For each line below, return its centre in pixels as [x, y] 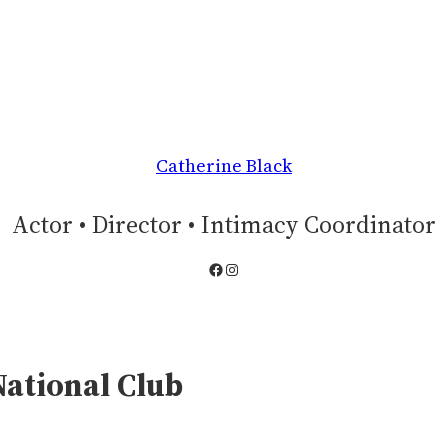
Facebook [243, 268]
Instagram [262, 268]
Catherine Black [224, 165]
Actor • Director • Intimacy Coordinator [224, 224]
